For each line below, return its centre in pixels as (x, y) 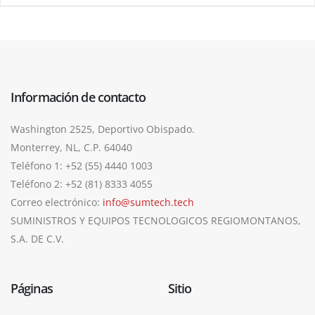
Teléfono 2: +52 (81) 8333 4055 (82, 184)
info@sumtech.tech (148, 202)
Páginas (32, 288)
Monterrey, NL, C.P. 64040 (71, 147)
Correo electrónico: (57, 202)
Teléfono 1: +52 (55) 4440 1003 (82, 165)
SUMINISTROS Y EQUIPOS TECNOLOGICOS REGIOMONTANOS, (156, 220)
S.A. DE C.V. (37, 238)
